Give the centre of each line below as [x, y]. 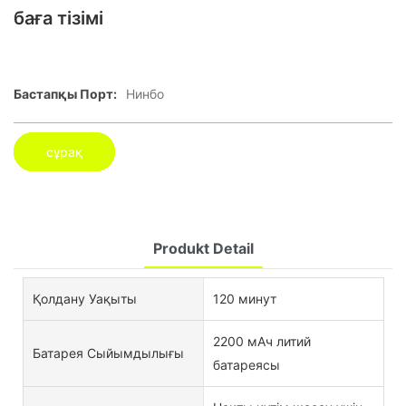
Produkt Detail [203, 249]
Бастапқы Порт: [65, 93]
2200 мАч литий [261, 341]
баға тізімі [58, 19]
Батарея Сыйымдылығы [108, 353]
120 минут [244, 299]
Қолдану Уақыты [85, 299]
